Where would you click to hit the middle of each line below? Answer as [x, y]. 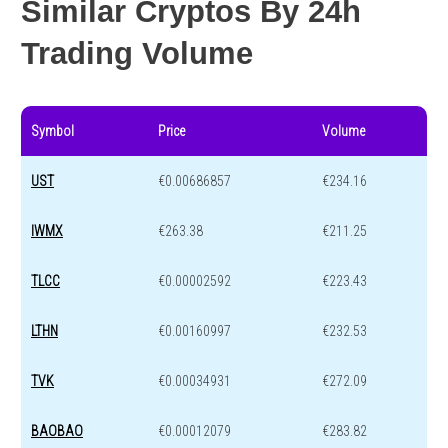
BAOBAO [57, 430]
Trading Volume [137, 53]
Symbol [52, 130]
